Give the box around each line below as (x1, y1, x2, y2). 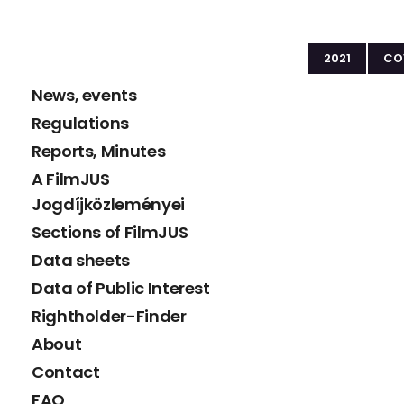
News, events (32, 83, 137, 106)
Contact (32, 360, 100, 383)
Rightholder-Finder (32, 304, 187, 327)
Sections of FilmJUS (32, 220, 188, 243)
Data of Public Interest (32, 276, 210, 299)
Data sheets (32, 248, 131, 271)
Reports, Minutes (32, 139, 166, 162)
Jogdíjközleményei (32, 192, 185, 216)
